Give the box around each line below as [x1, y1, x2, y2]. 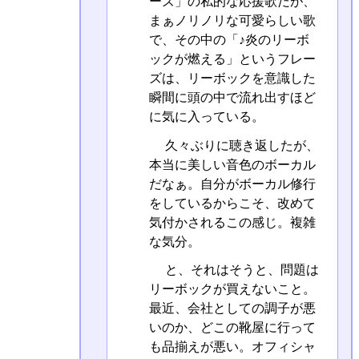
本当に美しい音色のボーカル [148, 157, 316, 171]
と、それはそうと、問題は [161, 262, 319, 276]
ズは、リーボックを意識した [148, 71, 316, 86]
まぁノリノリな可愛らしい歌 [148, 14, 316, 28]
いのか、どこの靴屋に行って [148, 320, 316, 334]
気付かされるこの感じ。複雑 [148, 215, 316, 229]
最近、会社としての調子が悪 [148, 301, 316, 315]
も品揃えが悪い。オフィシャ [148, 339, 316, 353]
